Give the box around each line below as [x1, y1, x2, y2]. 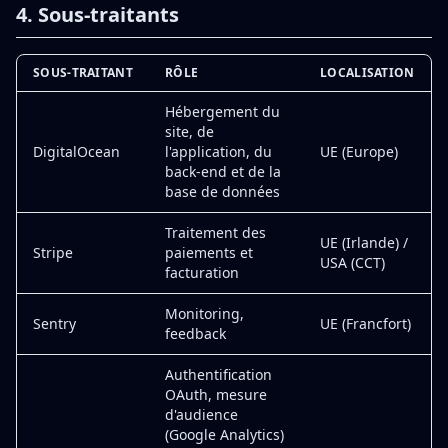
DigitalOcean [33, 142, 120, 161]
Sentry [33, 314, 76, 333]
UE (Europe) [320, 142, 398, 161]
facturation [165, 263, 239, 282]
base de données [165, 182, 280, 201]
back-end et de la [165, 162, 281, 181]
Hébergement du [165, 102, 280, 121]
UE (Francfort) [320, 314, 411, 333]
